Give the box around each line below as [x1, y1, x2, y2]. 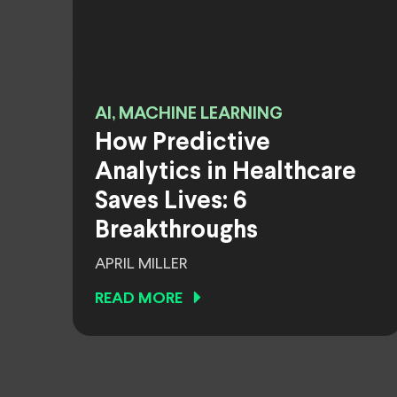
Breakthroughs [95, 220, 258, 243]
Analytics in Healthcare [95, 161, 356, 184]
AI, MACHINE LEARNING [95, 105, 283, 122]
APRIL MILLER [95, 256, 188, 272]
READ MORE [95, 292, 183, 307]
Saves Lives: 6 [95, 191, 247, 214]
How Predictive [95, 132, 270, 155]
